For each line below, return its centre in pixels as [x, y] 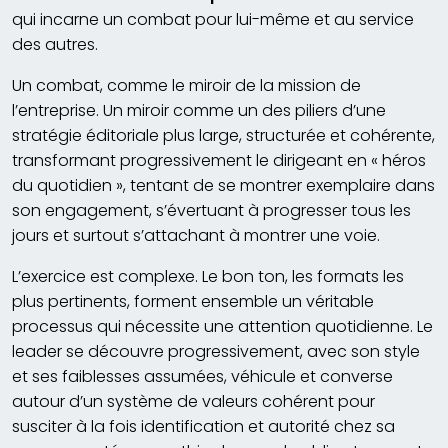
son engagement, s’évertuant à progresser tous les [211, 210]
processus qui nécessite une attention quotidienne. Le [222, 326]
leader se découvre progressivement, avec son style [216, 351]
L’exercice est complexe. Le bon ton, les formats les [208, 276]
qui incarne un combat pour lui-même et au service [213, 19]
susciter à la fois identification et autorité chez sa [203, 426]
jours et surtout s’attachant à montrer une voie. [196, 235]
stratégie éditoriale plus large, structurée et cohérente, [223, 135]
